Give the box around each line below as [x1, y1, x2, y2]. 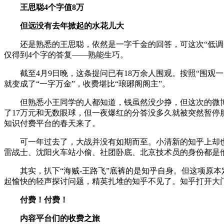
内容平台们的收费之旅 [4, 213, 100, 222]
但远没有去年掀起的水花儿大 [4, 21, 124, 30]
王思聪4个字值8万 [20, 2, 84, 11]
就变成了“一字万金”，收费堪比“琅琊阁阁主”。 [4, 79, 170, 88]
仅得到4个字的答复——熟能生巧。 [4, 50, 128, 59]
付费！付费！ [20, 195, 68, 204]
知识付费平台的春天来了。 [4, 118, 100, 127]
